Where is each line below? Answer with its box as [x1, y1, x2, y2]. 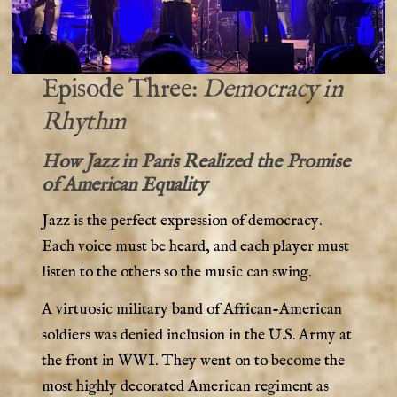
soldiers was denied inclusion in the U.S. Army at [41, 325, 352, 346]
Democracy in [202, 73, 343, 105]
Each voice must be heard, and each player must [41, 236, 349, 256]
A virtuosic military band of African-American [41, 300, 342, 320]
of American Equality [41, 172, 207, 198]
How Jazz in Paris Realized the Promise [41, 149, 350, 175]
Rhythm [41, 105, 126, 138]
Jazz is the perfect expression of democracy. [41, 210, 322, 230]
